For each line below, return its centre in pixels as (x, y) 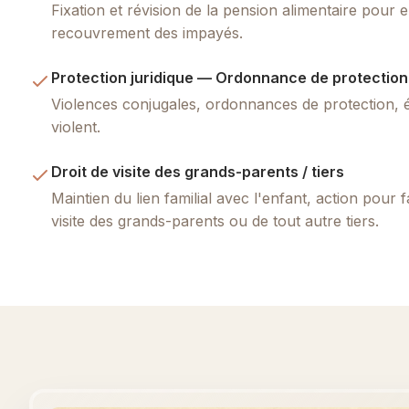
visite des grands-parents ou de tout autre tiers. (215, 221)
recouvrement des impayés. (147, 33)
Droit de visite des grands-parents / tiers (198, 172)
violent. (76, 127)
